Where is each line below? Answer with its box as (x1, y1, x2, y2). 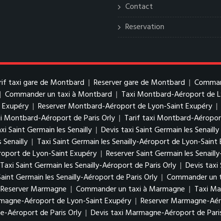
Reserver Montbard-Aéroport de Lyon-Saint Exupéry (38, 100, 214, 113)
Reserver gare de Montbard (94, 76, 185, 89)
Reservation (125, 21, 164, 34)
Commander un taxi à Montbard (5, 88, 112, 101)
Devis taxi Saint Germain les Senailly (101, 124, 219, 137)
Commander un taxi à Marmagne (76, 183, 185, 196)
